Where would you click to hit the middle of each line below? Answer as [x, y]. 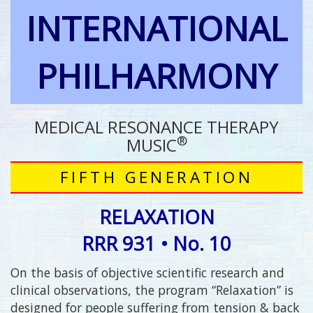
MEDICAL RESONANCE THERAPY [156, 127]
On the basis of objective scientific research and [147, 272]
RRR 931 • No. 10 [156, 243]
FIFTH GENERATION [156, 177]
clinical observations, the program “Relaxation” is [152, 290]
